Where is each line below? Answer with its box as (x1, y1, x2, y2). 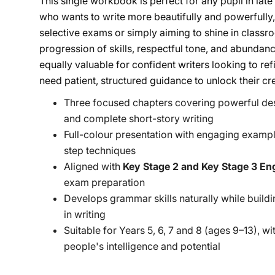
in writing (64, 208, 106, 221)
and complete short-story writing (64, 112, 214, 125)
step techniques (64, 144, 136, 157)
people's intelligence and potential (64, 240, 220, 253)
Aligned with (64, 160, 123, 173)
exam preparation (64, 176, 145, 189)
